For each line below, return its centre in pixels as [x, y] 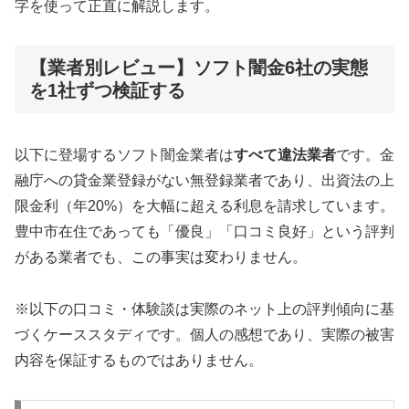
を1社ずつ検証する [107, 90]
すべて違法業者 [285, 155]
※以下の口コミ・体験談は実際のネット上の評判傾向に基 [204, 309]
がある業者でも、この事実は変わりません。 [161, 257]
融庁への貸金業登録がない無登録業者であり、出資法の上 [204, 181]
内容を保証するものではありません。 [139, 361]
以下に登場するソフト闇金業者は [124, 155]
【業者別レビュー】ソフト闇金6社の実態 [199, 67]
